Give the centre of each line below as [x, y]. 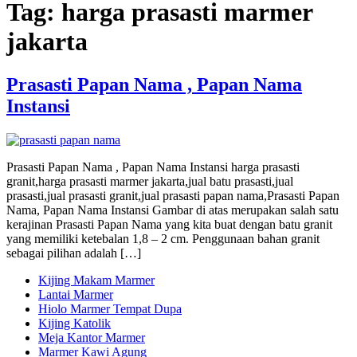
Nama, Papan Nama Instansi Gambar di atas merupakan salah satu [173, 210]
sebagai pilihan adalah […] [74, 253]
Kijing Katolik [75, 323]
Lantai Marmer [76, 294]
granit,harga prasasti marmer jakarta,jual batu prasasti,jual [150, 181]
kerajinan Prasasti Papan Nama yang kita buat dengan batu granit [169, 224]
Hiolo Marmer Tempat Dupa [110, 308]
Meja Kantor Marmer [92, 337]
